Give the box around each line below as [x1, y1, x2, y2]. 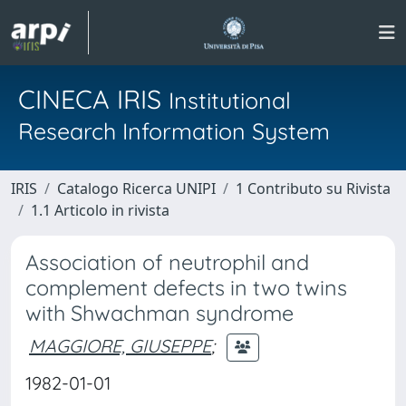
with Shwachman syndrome [25, 300, 294, 326]
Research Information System [18, 117, 330, 145]
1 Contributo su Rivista [236, 179, 391, 198]
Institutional [169, 86, 291, 114]
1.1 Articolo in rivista [31, 200, 169, 220]
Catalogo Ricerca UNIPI [57, 179, 216, 198]
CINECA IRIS [18, 82, 169, 115]
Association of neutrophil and [25, 249, 309, 275]
